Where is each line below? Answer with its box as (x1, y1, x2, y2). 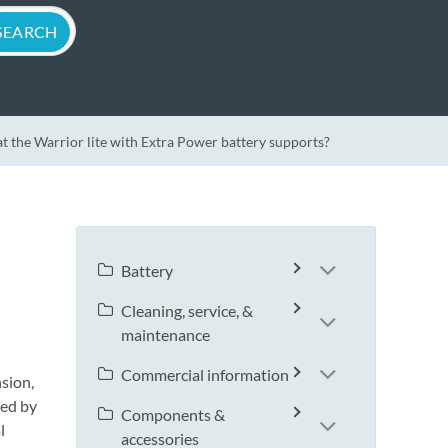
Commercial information (121, 365, 289, 385)
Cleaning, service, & (121, 301, 253, 321)
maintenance (121, 325, 210, 345)
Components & (121, 405, 225, 425)
